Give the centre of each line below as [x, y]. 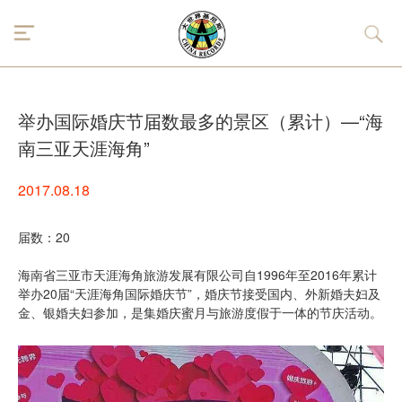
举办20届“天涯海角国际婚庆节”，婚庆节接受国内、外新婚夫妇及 [199, 293]
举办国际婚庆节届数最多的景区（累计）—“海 [201, 121]
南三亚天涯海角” [84, 148]
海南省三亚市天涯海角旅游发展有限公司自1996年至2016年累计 [197, 275]
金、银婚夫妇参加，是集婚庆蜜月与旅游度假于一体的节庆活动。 [200, 312]
